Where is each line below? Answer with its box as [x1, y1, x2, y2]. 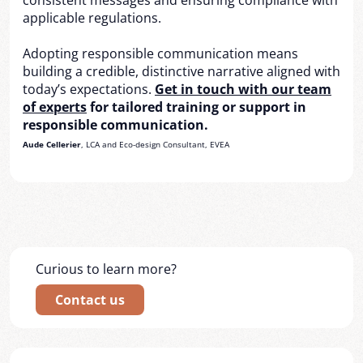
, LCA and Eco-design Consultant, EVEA [81, 139, 229, 150]
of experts [23, 98, 87, 116]
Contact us [55, 291, 125, 309]
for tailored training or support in [87, 98, 306, 116]
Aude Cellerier [23, 139, 81, 150]
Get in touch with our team [155, 80, 331, 98]
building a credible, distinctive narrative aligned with [23, 62, 340, 80]
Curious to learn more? [36, 260, 177, 278]
